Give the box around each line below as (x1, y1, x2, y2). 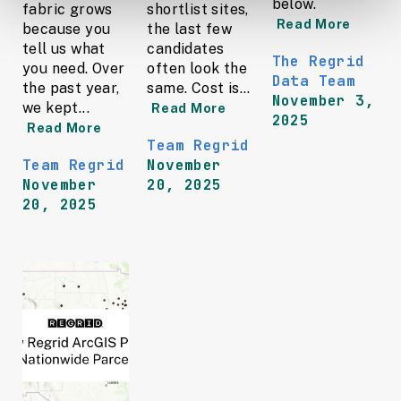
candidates (147, 39, 225, 57)
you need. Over (22, 59, 125, 77)
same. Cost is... (147, 79, 251, 97)
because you (22, 20, 111, 38)
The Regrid (271, 51, 365, 71)
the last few (147, 20, 233, 38)
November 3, (271, 90, 375, 110)
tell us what (22, 39, 106, 57)
